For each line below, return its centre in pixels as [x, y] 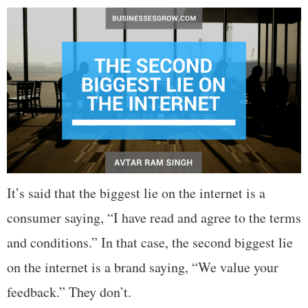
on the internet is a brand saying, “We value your [143, 267]
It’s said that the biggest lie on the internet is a [136, 193]
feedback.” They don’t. [69, 292]
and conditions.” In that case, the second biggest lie [150, 243]
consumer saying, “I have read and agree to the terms [154, 218]
